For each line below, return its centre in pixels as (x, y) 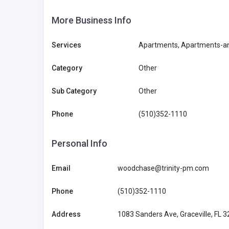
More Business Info (91, 20)
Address (66, 214)
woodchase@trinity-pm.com (163, 168)
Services (66, 45)
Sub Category (74, 91)
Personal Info (79, 143)
